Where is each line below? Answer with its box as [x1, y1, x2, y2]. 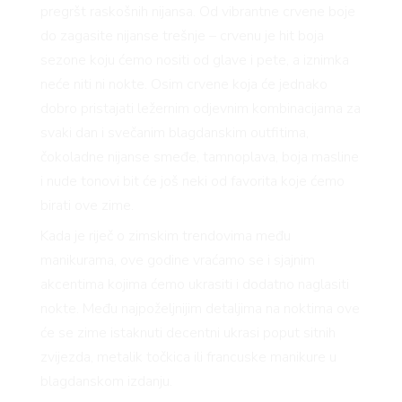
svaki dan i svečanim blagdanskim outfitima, [39, 122, 309, 143]
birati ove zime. [39, 195, 134, 215]
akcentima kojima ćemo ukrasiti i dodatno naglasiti [39, 274, 349, 294]
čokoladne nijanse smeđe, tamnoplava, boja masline [39, 146, 359, 167]
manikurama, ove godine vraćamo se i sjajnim [39, 249, 315, 270]
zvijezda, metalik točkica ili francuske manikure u [39, 346, 336, 367]
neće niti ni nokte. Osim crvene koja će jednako [39, 74, 328, 94]
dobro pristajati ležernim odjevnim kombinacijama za [39, 98, 361, 118]
